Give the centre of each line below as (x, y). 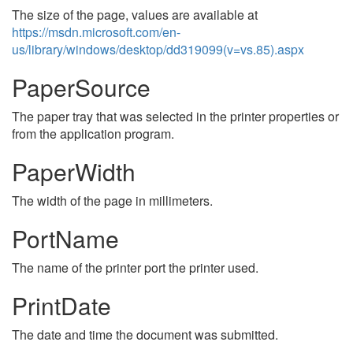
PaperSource (81, 87)
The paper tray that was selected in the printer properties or (175, 116)
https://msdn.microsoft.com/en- (96, 32)
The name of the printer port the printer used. (135, 268)
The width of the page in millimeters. (112, 201)
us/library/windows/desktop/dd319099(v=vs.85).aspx (158, 49)
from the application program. (93, 134)
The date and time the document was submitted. (145, 334)
